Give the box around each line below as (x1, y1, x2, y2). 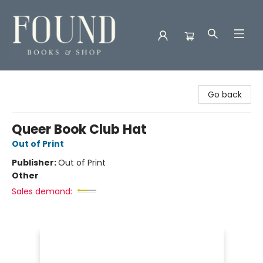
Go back (208, 89, 242, 100)
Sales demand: (12, 186, 72, 197)
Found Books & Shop (9, 76, 92, 87)
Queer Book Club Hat (12, 120, 147, 139)
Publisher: (12, 157, 58, 168)
